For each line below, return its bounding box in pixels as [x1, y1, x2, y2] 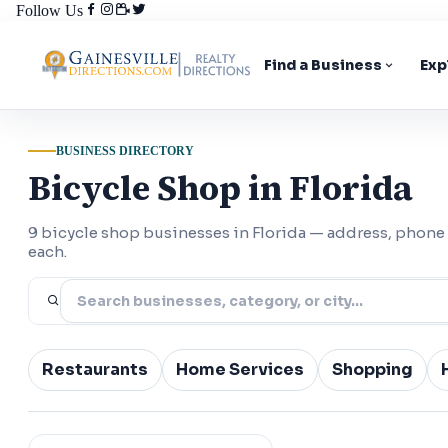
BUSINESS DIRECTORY [56, 143, 194, 158]
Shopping [332, 359, 413, 380]
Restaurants [42, 359, 148, 380]
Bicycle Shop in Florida [28, 164, 413, 211]
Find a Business [264, 56, 382, 74]
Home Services [176, 359, 304, 380]
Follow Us [16, 2, 83, 19]
